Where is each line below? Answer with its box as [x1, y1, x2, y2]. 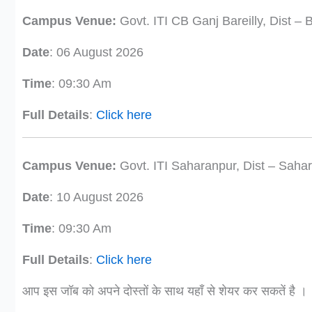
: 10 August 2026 [49, 190, 143, 204]
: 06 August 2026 [49, 45, 143, 59]
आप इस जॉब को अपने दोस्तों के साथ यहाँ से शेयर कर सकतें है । [22, 284, 307, 298]
